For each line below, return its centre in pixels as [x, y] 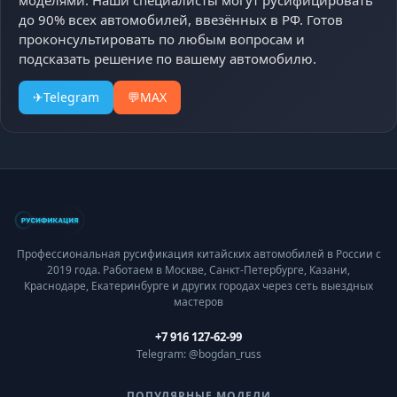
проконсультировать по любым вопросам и [162, 39]
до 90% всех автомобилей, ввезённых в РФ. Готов [181, 20]
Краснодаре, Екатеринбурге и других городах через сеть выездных [198, 286]
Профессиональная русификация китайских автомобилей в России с [198, 254]
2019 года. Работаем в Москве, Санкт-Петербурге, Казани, [198, 270]
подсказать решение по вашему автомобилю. [167, 59]
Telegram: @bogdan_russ [198, 354]
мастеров [198, 302]
